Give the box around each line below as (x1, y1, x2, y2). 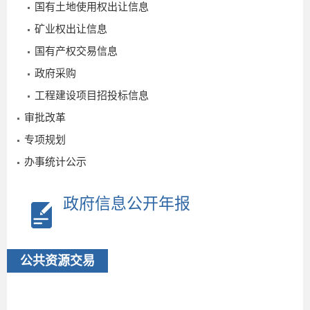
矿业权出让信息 (35, 21, 107, 35)
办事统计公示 (24, 154, 86, 168)
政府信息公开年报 (63, 193, 190, 213)
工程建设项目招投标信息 (35, 88, 149, 102)
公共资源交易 (20, 253, 95, 268)
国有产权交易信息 (35, 44, 118, 57)
